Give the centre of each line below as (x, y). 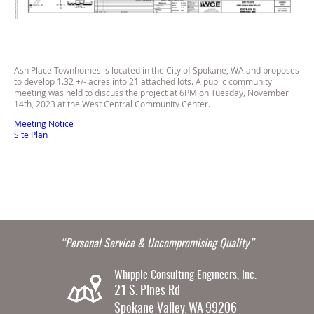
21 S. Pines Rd (147, 292)
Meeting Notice (44, 123)
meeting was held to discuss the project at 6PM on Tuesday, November (151, 93)
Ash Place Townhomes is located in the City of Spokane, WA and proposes (157, 70)
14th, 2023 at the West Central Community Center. (112, 104)
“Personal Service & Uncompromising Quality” (157, 244)
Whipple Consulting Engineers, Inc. (185, 276)
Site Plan (31, 135)
